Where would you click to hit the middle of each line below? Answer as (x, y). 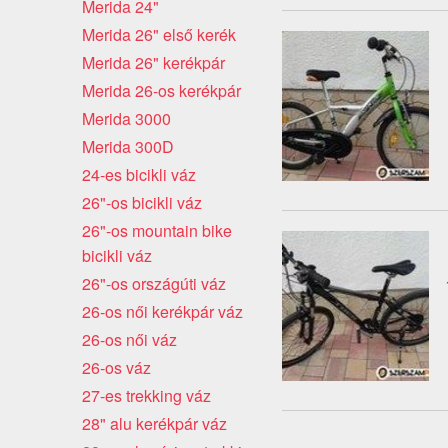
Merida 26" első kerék (159, 34)
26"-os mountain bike (157, 230)
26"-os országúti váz (154, 283)
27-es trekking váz (146, 395)
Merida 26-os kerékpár (161, 90)
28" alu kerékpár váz (154, 423)
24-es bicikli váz (139, 174)
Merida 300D (128, 146)
